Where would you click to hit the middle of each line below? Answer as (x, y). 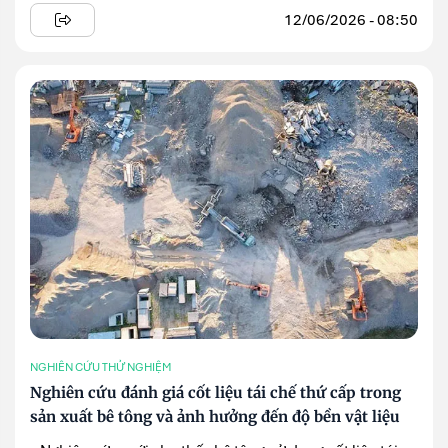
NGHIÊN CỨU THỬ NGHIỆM (100, 367)
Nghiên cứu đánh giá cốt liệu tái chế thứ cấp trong (215, 392)
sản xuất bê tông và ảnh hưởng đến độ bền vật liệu (215, 416)
